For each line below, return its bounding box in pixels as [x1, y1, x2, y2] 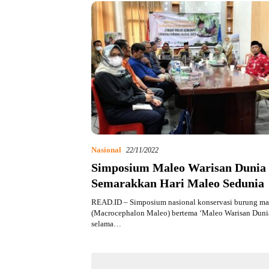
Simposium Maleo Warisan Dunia [91, 161, 266, 175]
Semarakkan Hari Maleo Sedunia [91, 177, 264, 190]
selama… [91, 219, 121, 229]
